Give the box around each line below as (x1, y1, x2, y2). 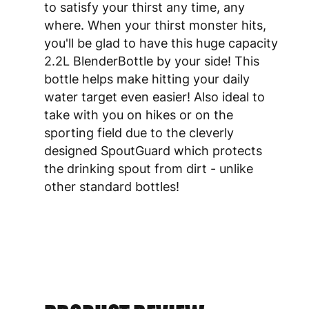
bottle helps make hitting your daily (44, 72, 250, 87)
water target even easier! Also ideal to (44, 90, 265, 105)
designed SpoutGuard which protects (44, 143, 262, 159)
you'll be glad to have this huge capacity (44, 36, 278, 51)
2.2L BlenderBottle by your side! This (44, 54, 259, 69)
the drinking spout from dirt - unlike (44, 161, 253, 177)
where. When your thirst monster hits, (44, 18, 266, 33)
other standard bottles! (44, 179, 179, 195)
